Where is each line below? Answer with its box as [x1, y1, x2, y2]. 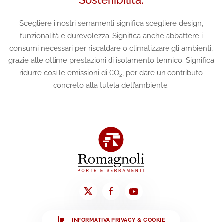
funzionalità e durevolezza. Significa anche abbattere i [19, 31, 203, 40]
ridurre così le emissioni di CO [19, 68, 119, 77]
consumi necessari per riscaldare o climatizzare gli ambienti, [9, 43, 213, 53]
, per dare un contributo [122, 68, 203, 77]
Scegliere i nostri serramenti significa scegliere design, [19, 18, 203, 28]
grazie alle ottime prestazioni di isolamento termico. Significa [8, 55, 214, 65]
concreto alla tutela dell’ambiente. [53, 80, 169, 90]
